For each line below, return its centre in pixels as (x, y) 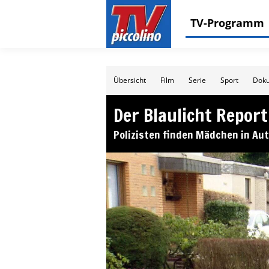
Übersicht (130, 80)
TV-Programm (227, 23)
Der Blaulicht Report (191, 115)
